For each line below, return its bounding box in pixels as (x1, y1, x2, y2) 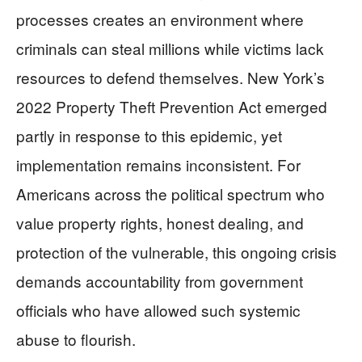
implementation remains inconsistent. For (16, 153, 301, 175)
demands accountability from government (16, 269, 303, 292)
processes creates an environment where (16, 7, 304, 30)
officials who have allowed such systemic (16, 298, 301, 321)
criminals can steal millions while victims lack (16, 36, 324, 59)
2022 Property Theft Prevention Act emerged (16, 95, 327, 117)
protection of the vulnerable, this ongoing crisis (16, 240, 337, 263)
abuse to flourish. (16, 327, 136, 350)
